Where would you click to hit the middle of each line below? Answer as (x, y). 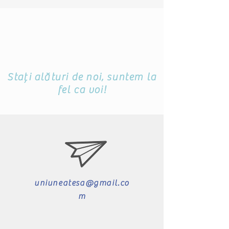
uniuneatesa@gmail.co (82, 205)
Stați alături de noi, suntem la (82, 99)
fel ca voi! (82, 112)
